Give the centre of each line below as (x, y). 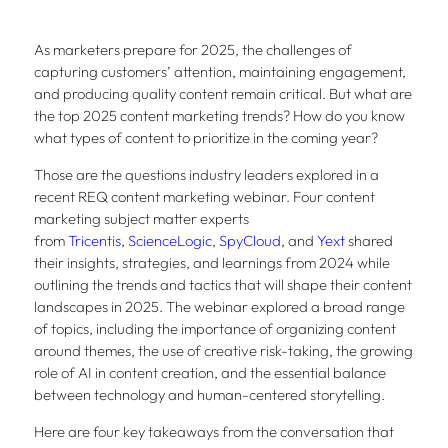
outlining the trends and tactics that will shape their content (222, 285)
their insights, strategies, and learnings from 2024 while (211, 263)
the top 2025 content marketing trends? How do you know (219, 116)
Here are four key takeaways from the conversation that (213, 431)
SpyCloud (249, 241)
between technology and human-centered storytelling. (209, 395)
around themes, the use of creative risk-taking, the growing (223, 351)
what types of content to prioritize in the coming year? (205, 138)
